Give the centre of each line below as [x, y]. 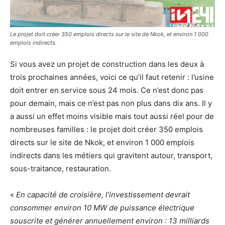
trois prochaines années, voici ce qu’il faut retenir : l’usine [112, 77]
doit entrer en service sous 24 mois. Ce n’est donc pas [107, 90]
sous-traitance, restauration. [61, 169]
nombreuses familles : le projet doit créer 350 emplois [106, 130]
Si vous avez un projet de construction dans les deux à [107, 64]
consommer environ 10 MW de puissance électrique [102, 208]
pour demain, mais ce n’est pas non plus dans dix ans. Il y [111, 103]
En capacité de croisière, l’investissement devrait [103, 195]
